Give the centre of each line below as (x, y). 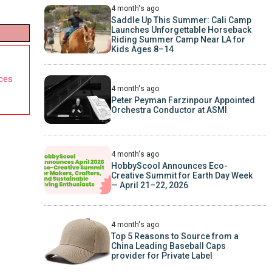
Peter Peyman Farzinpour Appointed (183, 100)
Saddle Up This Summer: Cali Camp (181, 20)
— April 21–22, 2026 (149, 185)
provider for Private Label (161, 255)
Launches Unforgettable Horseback (181, 29)
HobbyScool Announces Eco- (169, 165)
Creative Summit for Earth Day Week (182, 175)
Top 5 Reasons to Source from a (175, 236)
